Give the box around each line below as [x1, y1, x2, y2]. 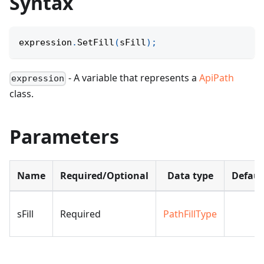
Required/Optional [60, 169, 148, 183]
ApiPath [199, 71, 235, 85]
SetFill [77, 37, 114, 48]
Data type [167, 169, 213, 183]
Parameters [9, 124, 119, 150]
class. [9, 87, 34, 101]
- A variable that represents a [66, 71, 200, 85]
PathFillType [163, 207, 217, 221]
